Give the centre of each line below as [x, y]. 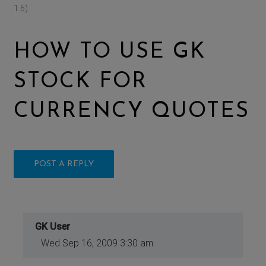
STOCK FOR [81, 82]
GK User [53, 226]
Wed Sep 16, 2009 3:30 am [97, 243]
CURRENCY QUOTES [132, 111]
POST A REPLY [64, 164]
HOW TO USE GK [110, 52]
